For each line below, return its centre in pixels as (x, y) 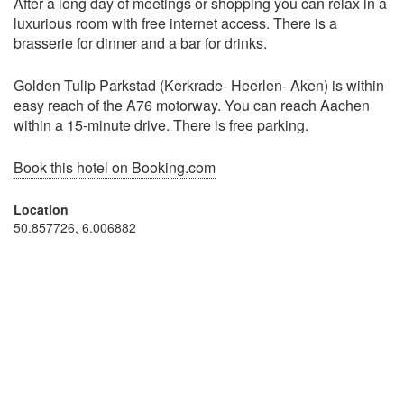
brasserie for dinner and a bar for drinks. (140, 43)
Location (41, 210)
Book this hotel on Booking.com (115, 168)
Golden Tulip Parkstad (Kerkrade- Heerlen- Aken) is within (199, 86)
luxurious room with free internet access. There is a (175, 23)
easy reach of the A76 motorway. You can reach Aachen (192, 106)
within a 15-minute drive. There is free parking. (161, 125)
